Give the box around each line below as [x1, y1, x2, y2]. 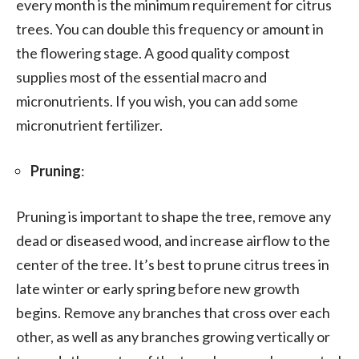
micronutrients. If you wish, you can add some [16, 91, 298, 110]
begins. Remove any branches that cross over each [16, 303, 330, 321]
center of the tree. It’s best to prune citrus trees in [16, 255, 329, 273]
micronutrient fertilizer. [16, 115, 163, 134]
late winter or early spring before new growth [16, 279, 300, 297]
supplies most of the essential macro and [16, 67, 267, 86]
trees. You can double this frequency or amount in [16, 19, 324, 38]
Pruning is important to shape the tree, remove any [16, 207, 331, 225]
